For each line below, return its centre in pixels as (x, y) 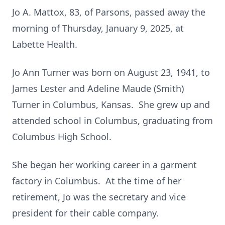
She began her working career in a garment (104, 165)
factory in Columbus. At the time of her (97, 181)
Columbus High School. (62, 137)
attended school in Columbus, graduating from (113, 121)
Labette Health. (45, 44)
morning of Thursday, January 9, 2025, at (98, 28)
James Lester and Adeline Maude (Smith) (98, 88)
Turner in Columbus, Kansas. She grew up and (111, 104)
